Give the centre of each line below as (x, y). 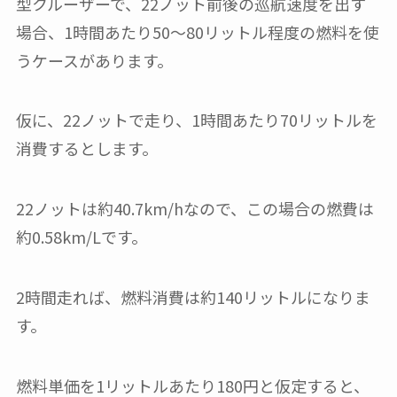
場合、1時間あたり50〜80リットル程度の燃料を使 (197, 31)
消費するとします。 (86, 148)
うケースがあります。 (94, 60)
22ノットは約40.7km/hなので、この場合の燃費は (195, 209)
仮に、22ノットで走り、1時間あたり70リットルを (196, 120)
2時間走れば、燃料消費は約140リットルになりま (193, 297)
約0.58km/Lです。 (81, 237)
